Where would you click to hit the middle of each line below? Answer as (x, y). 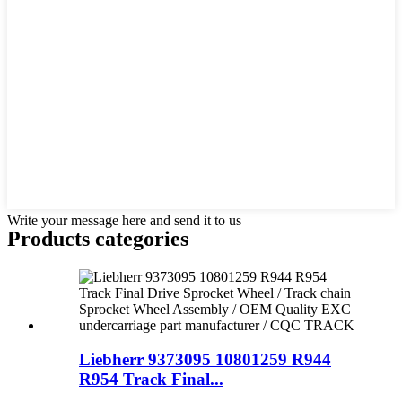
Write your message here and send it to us (124, 220)
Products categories (98, 238)
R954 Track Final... (151, 380)
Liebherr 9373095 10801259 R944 (205, 360)
